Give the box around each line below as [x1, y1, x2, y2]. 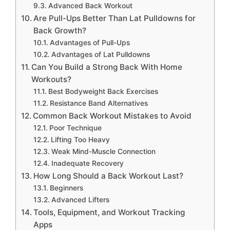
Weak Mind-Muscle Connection [51, 147, 156, 156]
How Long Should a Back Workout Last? [33, 171, 184, 181]
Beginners [49, 184, 83, 193]
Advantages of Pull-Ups [49, 39, 130, 47]
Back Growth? [33, 26, 87, 36]
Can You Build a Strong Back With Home [31, 62, 183, 72]
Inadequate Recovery [51, 159, 124, 168]
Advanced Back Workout [48, 2, 132, 10]
